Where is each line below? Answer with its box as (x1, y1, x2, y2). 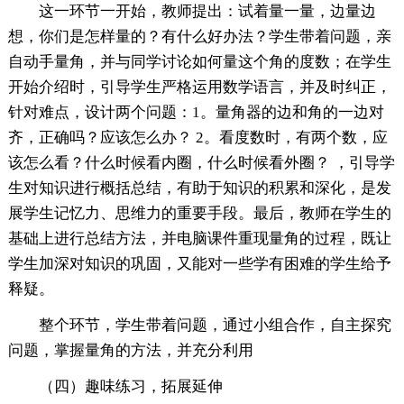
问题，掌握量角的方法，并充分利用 (7, 342, 253, 360)
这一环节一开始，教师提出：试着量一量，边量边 (38, 3, 376, 21)
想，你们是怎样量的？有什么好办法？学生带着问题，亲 (7, 28, 391, 46)
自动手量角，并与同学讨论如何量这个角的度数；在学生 (7, 53, 391, 71)
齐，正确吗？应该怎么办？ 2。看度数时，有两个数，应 (7, 129, 388, 147)
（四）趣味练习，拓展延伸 (38, 378, 223, 396)
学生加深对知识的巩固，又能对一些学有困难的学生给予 (7, 255, 391, 273)
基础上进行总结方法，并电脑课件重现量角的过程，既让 (7, 230, 391, 248)
